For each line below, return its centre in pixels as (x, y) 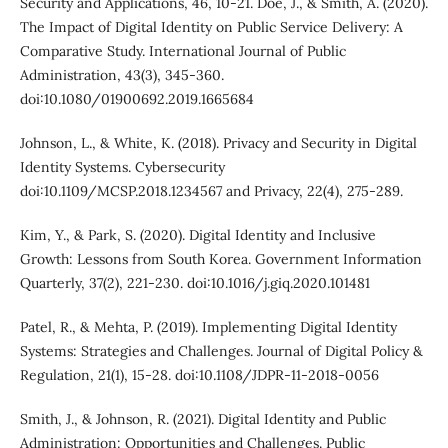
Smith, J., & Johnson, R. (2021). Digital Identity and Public (202, 419)
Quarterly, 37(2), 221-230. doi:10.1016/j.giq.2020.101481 (194, 283)
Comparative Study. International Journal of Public (182, 51)
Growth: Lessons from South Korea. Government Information (220, 259)
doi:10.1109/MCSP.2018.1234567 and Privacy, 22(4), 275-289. (211, 191)
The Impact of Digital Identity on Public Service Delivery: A (211, 27)
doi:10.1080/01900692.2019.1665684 (136, 99)
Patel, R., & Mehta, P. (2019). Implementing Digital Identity (208, 327)
